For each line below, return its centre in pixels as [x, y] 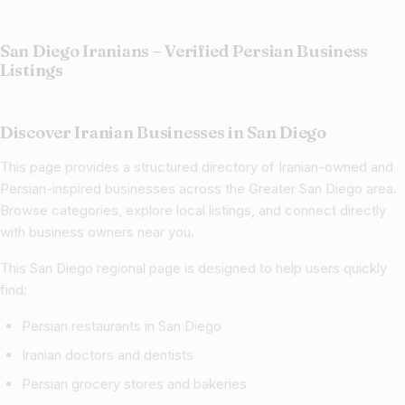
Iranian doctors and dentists [108, 355]
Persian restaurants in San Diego [122, 326]
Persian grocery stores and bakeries [134, 384]
